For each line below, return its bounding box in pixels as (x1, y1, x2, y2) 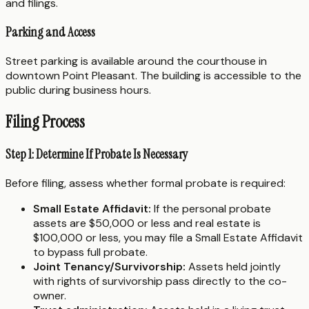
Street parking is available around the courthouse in (6, 53, 267, 68)
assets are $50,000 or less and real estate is (33, 216, 261, 231)
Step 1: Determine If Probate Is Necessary (6, 146, 188, 163)
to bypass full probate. (33, 245, 148, 260)
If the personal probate (151, 201, 271, 217)
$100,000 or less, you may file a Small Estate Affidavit (33, 230, 303, 246)
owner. (33, 288, 66, 303)
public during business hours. (6, 82, 151, 97)
